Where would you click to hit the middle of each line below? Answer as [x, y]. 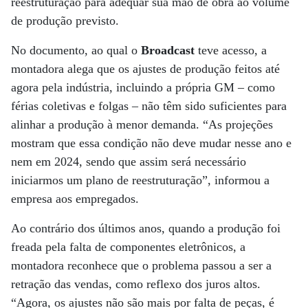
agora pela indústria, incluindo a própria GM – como [143, 87]
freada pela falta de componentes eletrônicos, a [128, 247]
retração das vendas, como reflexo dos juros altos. [136, 284]
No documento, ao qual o [76, 50]
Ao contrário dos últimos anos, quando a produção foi [146, 228]
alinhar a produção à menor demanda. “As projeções [142, 124]
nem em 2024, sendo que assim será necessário [129, 162]
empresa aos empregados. [75, 199]
